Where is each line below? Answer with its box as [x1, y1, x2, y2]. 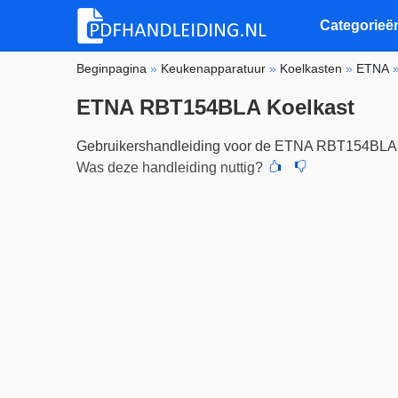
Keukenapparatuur [161, 60, 267, 76]
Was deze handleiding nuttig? [76, 159, 264, 175]
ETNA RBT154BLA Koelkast [76, 94, 355, 119]
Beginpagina [76, 60, 147, 76]
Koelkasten [280, 60, 343, 76]
